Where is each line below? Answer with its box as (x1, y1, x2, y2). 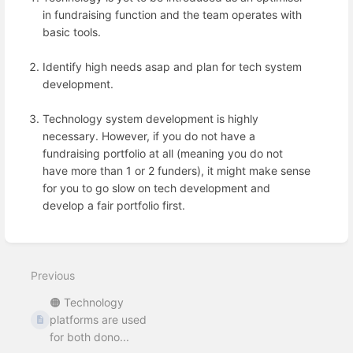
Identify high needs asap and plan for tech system (43, 60, 302, 74)
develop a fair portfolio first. (43, 199, 185, 213)
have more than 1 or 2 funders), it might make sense (43, 164, 310, 178)
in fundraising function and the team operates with (43, 8, 302, 22)
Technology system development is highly (43, 112, 258, 126)
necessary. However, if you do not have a (43, 129, 255, 143)
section (22, 243, 59, 258)
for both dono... (50, 329, 130, 344)
